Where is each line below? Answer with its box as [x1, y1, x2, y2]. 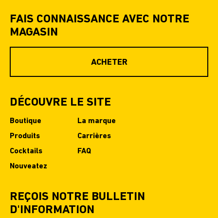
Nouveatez [10, 163, 47, 170]
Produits [10, 132, 40, 140]
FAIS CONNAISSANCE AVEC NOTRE [10, 14, 189, 25]
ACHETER [91, 58, 127, 67]
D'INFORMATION [10, 204, 94, 216]
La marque [77, 117, 116, 125]
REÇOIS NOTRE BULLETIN [10, 191, 145, 203]
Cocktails [10, 147, 42, 155]
